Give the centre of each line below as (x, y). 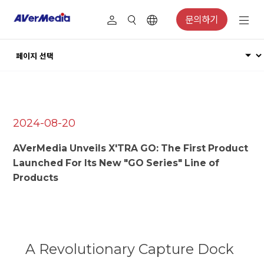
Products (36, 178)
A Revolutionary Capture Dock (129, 249)
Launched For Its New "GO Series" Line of (116, 163)
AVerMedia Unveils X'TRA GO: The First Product (131, 148)
